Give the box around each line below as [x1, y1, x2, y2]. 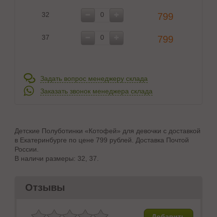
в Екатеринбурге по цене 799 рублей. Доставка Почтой [15, 136, 189, 144]
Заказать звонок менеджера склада [40, 87, 153, 95]
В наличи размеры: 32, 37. [15, 155, 99, 162]
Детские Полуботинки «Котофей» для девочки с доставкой [15, 127, 201, 135]
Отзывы [25, 182, 65, 193]
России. [15, 145, 39, 153]
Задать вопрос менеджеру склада [40, 75, 148, 82]
